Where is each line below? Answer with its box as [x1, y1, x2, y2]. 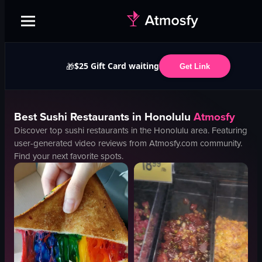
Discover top [14, 124, 65, 137]
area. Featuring [188, 124, 247, 137]
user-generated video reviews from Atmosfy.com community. [14, 137, 242, 150]
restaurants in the [84, 124, 154, 137]
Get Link [179, 61, 210, 71]
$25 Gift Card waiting [74, 60, 159, 71]
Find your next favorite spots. [14, 150, 123, 163]
